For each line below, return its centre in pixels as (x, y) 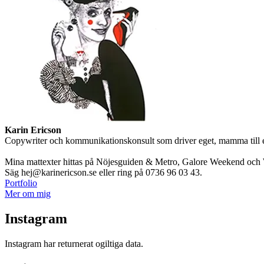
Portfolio (21, 183)
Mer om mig (28, 194)
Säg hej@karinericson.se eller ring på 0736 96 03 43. (103, 173)
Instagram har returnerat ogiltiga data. (74, 243)
